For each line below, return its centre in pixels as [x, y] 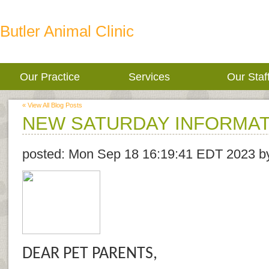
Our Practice [50, 77]
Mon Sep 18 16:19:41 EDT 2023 [162, 154]
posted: [45, 154]
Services [149, 77]
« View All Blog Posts [52, 105]
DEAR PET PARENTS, [90, 254]
